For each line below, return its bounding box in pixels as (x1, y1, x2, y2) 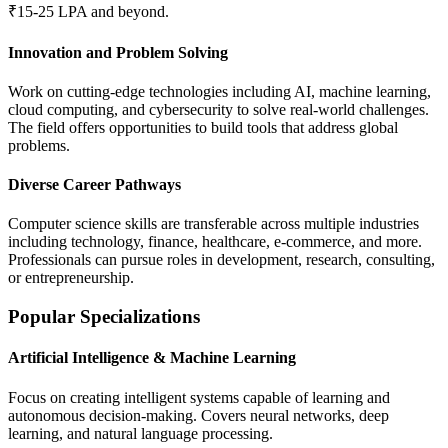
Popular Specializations (8, 306, 200, 328)
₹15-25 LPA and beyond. (8, 3, 169, 21)
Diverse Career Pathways (8, 176, 181, 194)
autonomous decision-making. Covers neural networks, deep (8, 406, 389, 424)
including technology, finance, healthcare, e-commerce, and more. (8, 233, 422, 251)
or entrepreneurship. (8, 269, 134, 287)
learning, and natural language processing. (8, 424, 273, 442)
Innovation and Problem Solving (8, 43, 228, 61)
